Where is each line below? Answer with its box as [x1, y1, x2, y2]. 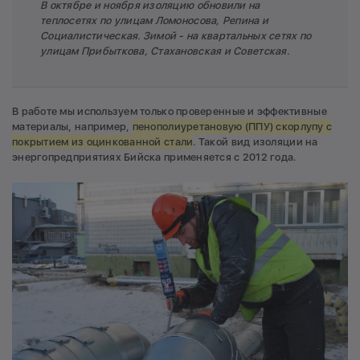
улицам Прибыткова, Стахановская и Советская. [40, 45, 289, 58]
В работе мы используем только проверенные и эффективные [12, 104, 327, 117]
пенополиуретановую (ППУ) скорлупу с [132, 120, 333, 133]
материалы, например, [12, 120, 133, 133]
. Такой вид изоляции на [193, 135, 318, 148]
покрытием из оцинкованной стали [12, 135, 194, 148]
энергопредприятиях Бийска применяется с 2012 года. [12, 150, 297, 163]
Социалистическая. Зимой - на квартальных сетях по [40, 30, 312, 43]
